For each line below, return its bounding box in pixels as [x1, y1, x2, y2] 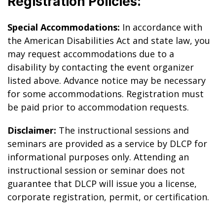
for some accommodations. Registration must [7, 88, 204, 100]
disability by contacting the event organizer [7, 61, 194, 73]
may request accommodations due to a [7, 48, 174, 60]
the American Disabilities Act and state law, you [7, 35, 210, 46]
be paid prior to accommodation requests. [7, 101, 189, 113]
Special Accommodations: [7, 21, 120, 33]
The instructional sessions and [56, 124, 189, 136]
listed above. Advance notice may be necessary [7, 74, 206, 86]
